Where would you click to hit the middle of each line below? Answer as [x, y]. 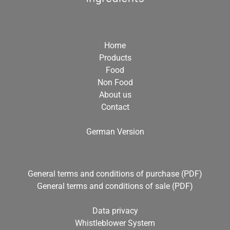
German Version [115, 131]
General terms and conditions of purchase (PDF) [115, 174]
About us [115, 94]
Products [115, 57]
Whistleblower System [115, 223]
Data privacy [115, 210]
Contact [115, 107]
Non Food [115, 82]
